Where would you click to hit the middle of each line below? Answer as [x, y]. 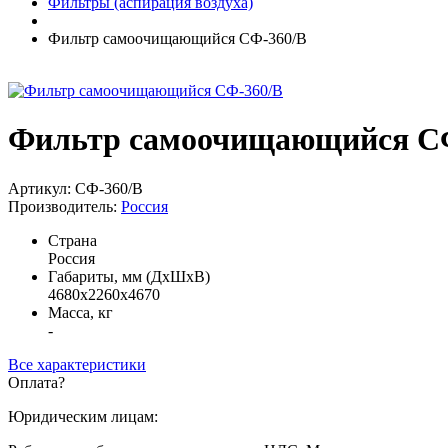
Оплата [33, 382]
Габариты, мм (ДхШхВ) [129, 276]
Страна [72, 240]
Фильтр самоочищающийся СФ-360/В [177, 38]
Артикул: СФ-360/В [75, 188]
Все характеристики [77, 364]
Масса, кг [80, 312]
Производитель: [64, 206]
